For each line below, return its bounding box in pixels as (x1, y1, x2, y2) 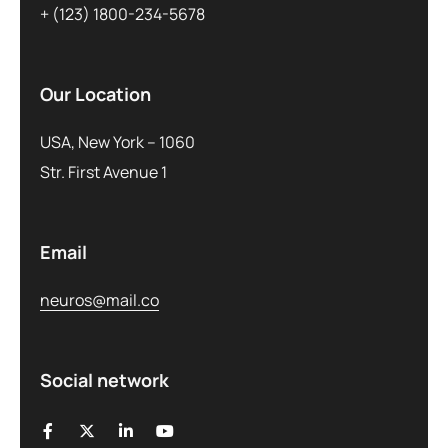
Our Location (40, 82, 151, 107)
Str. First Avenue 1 (40, 161, 167, 184)
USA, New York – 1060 (40, 131, 195, 154)
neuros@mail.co (40, 289, 159, 312)
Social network (40, 368, 169, 393)
